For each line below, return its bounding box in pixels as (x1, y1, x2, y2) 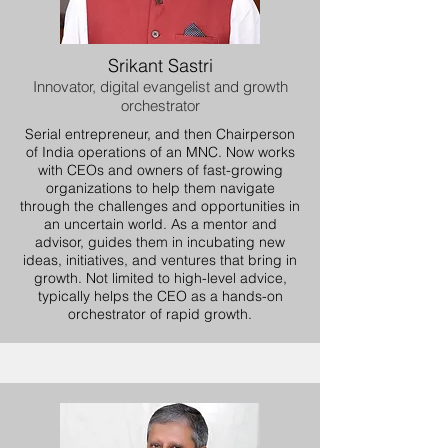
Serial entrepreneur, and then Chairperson (25, 125, 295, 143)
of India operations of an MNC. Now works (25, 143, 295, 161)
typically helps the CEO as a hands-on (37, 287, 283, 305)
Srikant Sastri (107, 54, 213, 77)
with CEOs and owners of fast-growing (37, 161, 283, 179)
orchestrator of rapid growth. (68, 305, 252, 323)
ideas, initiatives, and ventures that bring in (23, 251, 297, 269)
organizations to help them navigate (45, 179, 275, 197)
